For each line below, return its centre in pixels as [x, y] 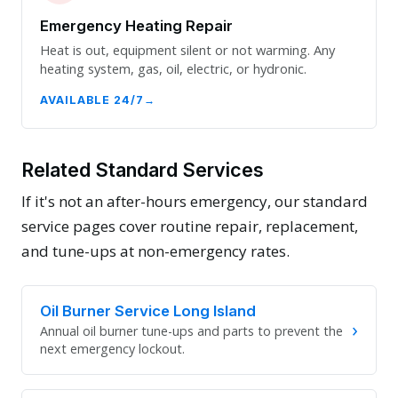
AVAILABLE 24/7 [92, 99]
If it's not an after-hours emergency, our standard [195, 202]
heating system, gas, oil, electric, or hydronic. [173, 69]
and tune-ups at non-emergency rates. [155, 251]
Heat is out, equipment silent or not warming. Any [187, 50]
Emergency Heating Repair [136, 26]
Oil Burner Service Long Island [148, 310]
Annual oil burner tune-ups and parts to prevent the [191, 331]
